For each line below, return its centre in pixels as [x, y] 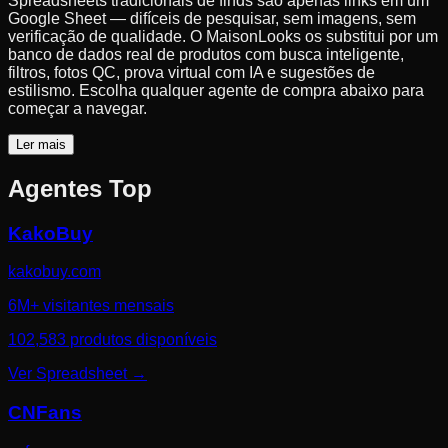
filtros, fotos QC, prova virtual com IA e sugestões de [191, 72]
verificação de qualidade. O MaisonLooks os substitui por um [223, 36]
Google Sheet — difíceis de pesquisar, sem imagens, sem [212, 18]
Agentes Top [80, 188]
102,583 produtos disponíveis [112, 340]
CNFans [45, 413]
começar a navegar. [77, 108]
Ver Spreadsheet [67, 374]
